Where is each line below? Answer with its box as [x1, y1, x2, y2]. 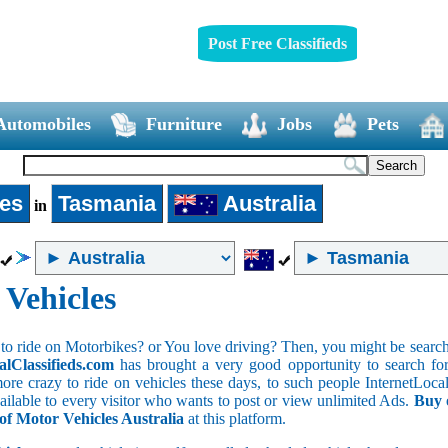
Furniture [145, 113, 222, 134]
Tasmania [57, 190, 156, 216]
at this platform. [184, 409, 286, 427]
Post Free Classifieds [207, 34, 347, 52]
